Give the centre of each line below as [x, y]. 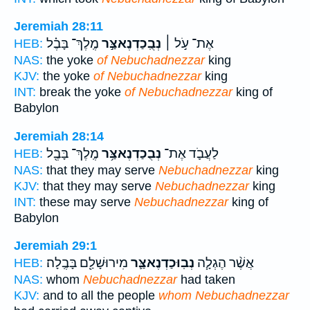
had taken [206, 280]
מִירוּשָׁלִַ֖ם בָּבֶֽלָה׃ [87, 263]
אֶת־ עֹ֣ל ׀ [188, 44]
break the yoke [80, 92]
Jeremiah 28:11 [58, 27]
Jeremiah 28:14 [59, 136]
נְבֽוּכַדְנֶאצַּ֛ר [161, 263]
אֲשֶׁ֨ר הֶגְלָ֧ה [224, 263]
